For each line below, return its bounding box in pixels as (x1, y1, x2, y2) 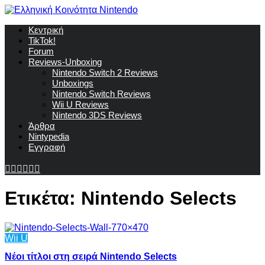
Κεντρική (28, 25, 63, 35)
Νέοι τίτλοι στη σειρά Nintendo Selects (5, 251, 177, 262)
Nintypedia (28, 131, 69, 141)
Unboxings (52, 78, 93, 88)
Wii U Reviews (52, 99, 109, 109)
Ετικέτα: (5, 188, 81, 209)
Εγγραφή (28, 142, 65, 152)
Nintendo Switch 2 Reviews (52, 67, 158, 77)
